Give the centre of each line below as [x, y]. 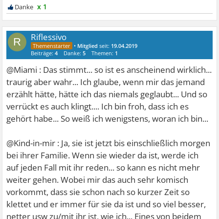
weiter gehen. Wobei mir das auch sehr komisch [98, 180]
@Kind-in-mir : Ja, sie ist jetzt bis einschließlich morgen [109, 143]
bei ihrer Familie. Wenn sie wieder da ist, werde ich [103, 155]
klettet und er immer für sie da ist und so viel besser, [106, 204]
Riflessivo [49, 37]
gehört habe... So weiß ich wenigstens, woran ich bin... [108, 119]
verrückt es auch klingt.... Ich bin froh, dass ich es [98, 107]
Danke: [73, 53]
